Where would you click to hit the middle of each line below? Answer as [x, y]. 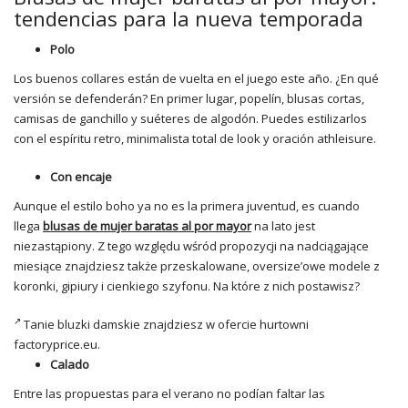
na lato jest [283, 226]
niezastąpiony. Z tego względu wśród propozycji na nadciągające [191, 246]
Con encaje [81, 177]
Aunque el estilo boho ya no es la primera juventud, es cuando [187, 206]
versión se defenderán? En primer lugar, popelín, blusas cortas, [189, 98]
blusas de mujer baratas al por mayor [147, 226]
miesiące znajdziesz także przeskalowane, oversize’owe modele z [197, 266]
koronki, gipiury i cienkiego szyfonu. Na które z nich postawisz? [187, 286]
